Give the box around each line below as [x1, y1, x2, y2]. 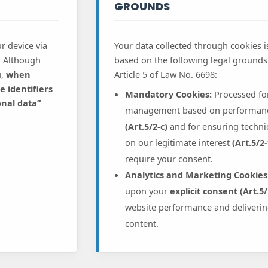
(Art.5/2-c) [124, 120, 167, 133]
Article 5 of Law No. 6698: [114, 68, 217, 81]
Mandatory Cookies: [124, 88, 212, 100]
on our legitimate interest [124, 136, 232, 149]
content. [124, 217, 159, 230]
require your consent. [124, 153, 213, 165]
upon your [124, 185, 170, 197]
